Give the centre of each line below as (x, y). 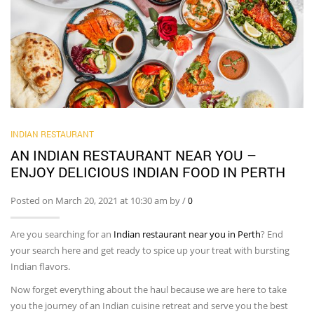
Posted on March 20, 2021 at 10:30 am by (96, 200)
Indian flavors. (41, 266)
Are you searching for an (62, 234)
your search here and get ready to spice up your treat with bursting (150, 250)
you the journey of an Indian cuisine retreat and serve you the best (149, 305)
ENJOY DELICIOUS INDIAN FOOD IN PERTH (148, 171)
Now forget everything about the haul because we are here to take (149, 289)
